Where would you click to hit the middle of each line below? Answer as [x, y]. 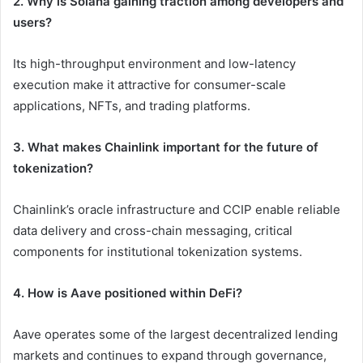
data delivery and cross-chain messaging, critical [153, 231]
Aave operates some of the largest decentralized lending [175, 335]
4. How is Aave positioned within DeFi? [128, 293]
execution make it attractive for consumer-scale [149, 85]
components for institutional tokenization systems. [158, 252]
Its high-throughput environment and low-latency [154, 64]
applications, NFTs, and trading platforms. [132, 106]
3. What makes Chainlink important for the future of [166, 147]
